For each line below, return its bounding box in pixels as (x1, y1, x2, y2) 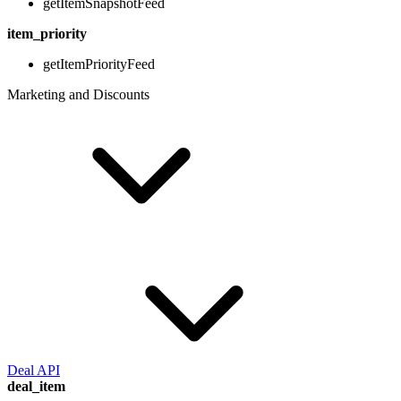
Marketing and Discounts (7, 87, 149, 103)
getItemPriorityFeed (43, 56, 155, 73)
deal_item (7, 379, 65, 395)
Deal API (7, 363, 60, 379)
